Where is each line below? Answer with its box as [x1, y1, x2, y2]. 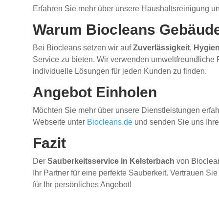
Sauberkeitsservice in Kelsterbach [47, 157, 175, 166]
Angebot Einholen [33, 84, 157, 101]
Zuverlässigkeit [133, 44, 190, 52]
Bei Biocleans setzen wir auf [33, 44, 133, 52]
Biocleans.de [87, 118, 133, 127]
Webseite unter [33, 118, 88, 127]
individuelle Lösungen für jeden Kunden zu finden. [33, 67, 207, 76]
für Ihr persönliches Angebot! [33, 180, 132, 189]
